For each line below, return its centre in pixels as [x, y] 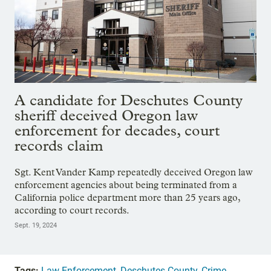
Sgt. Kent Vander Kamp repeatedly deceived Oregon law [134, 172]
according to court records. [72, 211]
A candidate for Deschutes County [129, 100]
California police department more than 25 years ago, [127, 198]
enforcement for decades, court [117, 131]
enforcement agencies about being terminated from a [126, 185]
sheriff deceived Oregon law [106, 116]
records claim [59, 146]
